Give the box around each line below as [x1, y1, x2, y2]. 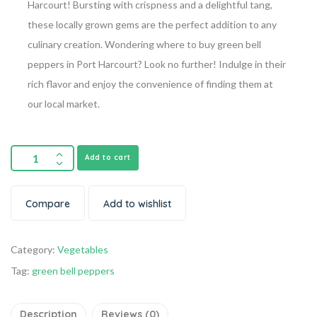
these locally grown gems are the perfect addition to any [28, 18, 277, 30]
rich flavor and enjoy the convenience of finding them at [28, 77, 273, 90]
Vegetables [57, 243, 108, 255]
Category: [11, 243, 57, 255]
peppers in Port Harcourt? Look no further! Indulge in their [28, 57, 286, 70]
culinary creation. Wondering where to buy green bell [28, 38, 261, 50]
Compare [25, 197, 70, 210]
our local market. [28, 97, 100, 110]
